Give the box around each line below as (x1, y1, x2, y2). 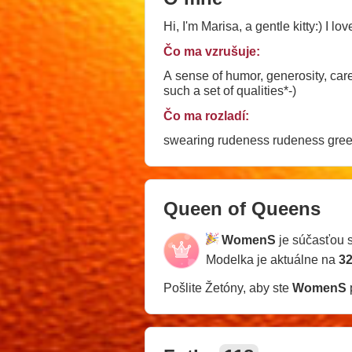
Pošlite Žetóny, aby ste (163, 280, 292, 295)
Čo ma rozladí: (163, 108, 249, 123)
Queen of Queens (163, 197, 321, 219)
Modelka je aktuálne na (206, 252, 339, 266)
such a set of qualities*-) (163, 83, 296, 97)
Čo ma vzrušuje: (163, 44, 260, 58)
